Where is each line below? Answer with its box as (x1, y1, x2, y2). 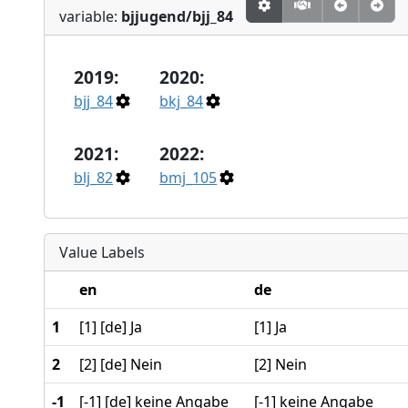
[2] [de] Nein (79, 353, 162, 374)
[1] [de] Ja (79, 316, 142, 337)
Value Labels (59, 241, 145, 262)
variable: (59, 5, 121, 26)
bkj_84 (159, 90, 204, 111)
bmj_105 (159, 167, 218, 188)
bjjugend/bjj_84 (121, 5, 233, 26)
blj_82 (74, 167, 113, 188)
